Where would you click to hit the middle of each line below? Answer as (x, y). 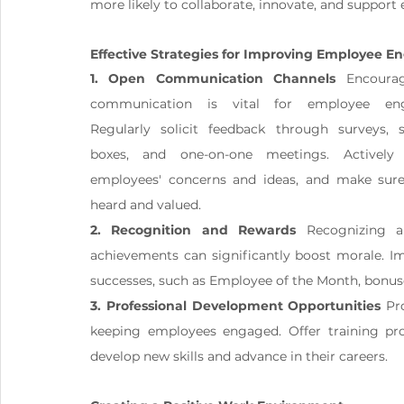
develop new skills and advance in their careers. (239, 357)
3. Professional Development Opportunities (236, 306)
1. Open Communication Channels (213, 79)
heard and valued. (146, 205)
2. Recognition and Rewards (193, 230)
